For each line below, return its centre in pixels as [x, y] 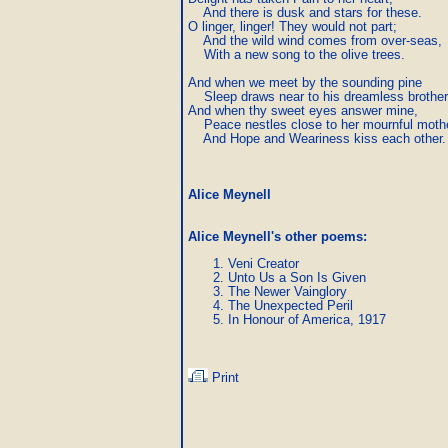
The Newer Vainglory [287, 291]
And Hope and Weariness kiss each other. [317, 138]
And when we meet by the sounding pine [305, 82]
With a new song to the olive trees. [296, 54]
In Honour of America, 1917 [307, 319]
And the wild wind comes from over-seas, [315, 40]
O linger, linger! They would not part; [292, 26]
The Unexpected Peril [290, 305]
